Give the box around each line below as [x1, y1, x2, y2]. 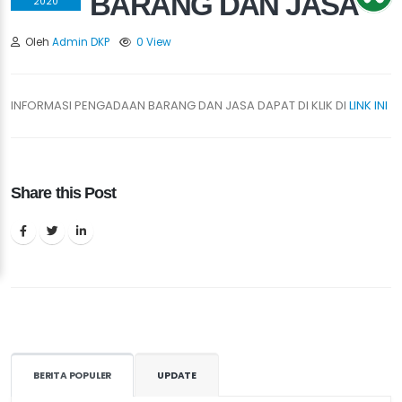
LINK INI [346, 97, 388, 114]
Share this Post [11, 184, 117, 202]
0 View [136, 35, 171, 49]
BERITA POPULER [33, 369, 112, 383]
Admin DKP [52, 35, 109, 49]
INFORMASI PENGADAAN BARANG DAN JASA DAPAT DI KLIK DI [11, 97, 346, 114]
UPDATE [157, 369, 197, 383]
